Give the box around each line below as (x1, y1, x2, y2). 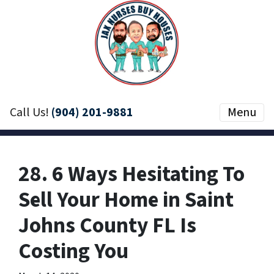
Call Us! (10, 104, 51, 121)
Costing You (18, 236, 128, 267)
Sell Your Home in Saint (18, 185, 234, 215)
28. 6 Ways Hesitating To (18, 159, 245, 190)
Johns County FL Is (18, 210, 196, 241)
